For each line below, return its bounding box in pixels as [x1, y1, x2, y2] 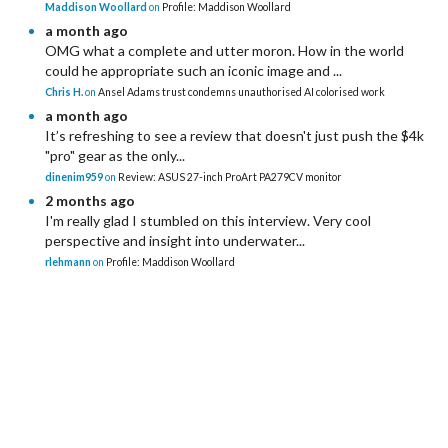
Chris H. [45, 86, 83, 99]
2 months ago [45, 192, 135, 210]
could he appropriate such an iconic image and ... [45, 62, 342, 80]
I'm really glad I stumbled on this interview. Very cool [45, 212, 371, 230]
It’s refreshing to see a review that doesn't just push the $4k [45, 127, 424, 145]
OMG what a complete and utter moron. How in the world [45, 42, 404, 60]
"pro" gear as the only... [45, 147, 185, 165]
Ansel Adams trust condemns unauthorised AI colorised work [98, 86, 385, 99]
